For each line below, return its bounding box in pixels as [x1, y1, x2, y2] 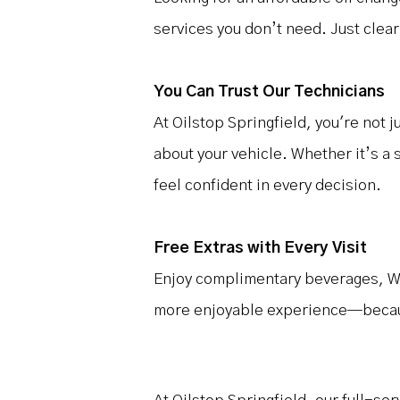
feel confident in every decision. [154, 178, 381, 194]
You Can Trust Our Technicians [154, 84, 385, 100]
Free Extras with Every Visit [154, 240, 367, 256]
